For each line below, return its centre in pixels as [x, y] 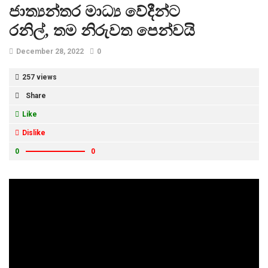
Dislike [34, 133]
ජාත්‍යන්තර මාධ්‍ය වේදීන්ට [95, 12]
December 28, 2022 [50, 52]
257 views [39, 77]
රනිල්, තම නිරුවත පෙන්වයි [102, 31]
